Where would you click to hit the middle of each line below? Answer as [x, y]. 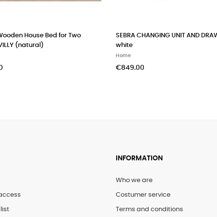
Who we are [134, 181]
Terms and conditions [149, 210]
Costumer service [143, 195]
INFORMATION [139, 159]
